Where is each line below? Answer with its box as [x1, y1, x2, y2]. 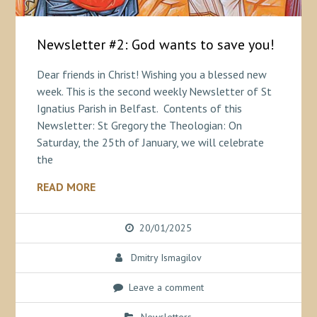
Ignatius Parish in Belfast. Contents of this [36, 101, 242, 116]
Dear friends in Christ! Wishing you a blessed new [36, 67, 267, 82]
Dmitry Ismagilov [130, 251, 202, 265]
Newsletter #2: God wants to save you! [36, 35, 275, 54]
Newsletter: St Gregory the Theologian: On [36, 118, 242, 133]
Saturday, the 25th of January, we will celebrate [36, 135, 264, 150]
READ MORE [36, 180, 96, 195]
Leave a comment [128, 281, 204, 294]
